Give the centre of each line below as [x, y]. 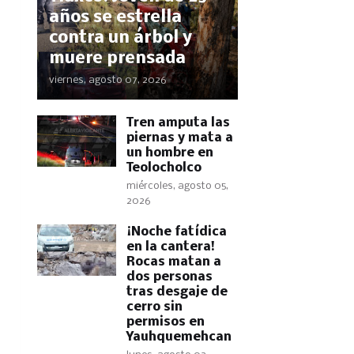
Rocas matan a [173, 262]
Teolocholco [164, 168]
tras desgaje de [177, 292]
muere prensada [117, 59]
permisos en [165, 322]
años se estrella [115, 18]
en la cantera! [170, 247]
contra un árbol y [120, 38]
